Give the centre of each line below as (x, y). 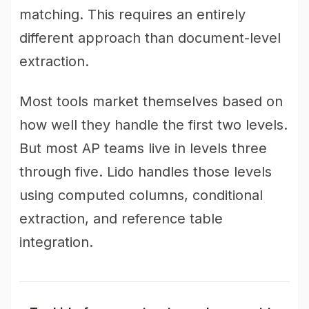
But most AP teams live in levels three (143, 148)
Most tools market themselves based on (151, 101)
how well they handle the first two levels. (153, 125)
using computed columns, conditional (141, 195)
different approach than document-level (150, 38)
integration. (56, 242)
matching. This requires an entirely (132, 14)
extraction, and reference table (121, 219)
